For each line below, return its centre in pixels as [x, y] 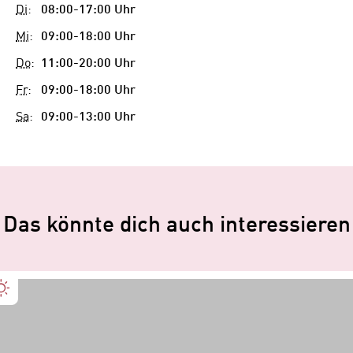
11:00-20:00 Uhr [88, 63]
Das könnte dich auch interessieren [176, 226]
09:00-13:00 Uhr [88, 117]
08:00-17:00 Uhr [88, 10]
